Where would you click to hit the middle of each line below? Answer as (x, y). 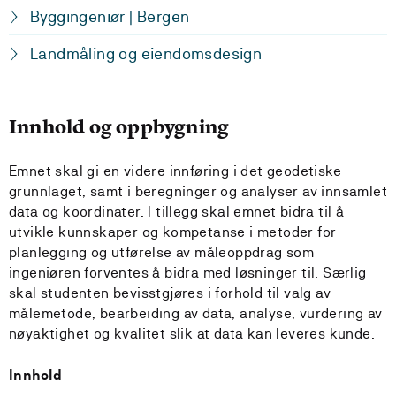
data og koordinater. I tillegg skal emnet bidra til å (177, 212)
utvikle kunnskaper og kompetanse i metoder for (173, 232)
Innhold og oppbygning (119, 127)
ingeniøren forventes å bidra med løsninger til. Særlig (188, 273)
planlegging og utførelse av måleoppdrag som (162, 252)
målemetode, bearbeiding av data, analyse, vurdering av (196, 313)
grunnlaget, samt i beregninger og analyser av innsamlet (198, 191)
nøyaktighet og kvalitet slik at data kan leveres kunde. (192, 334)
